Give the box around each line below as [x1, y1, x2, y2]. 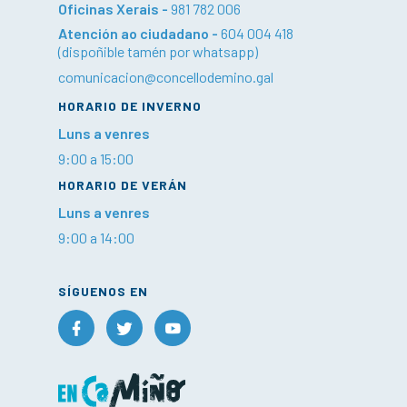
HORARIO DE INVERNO [58, 98, 202, 114]
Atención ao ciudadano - [58, 25, 221, 42]
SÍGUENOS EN [58, 283, 148, 299]
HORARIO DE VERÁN [58, 177, 187, 193]
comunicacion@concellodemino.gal [58, 68, 273, 85]
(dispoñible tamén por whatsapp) [58, 43, 258, 60]
